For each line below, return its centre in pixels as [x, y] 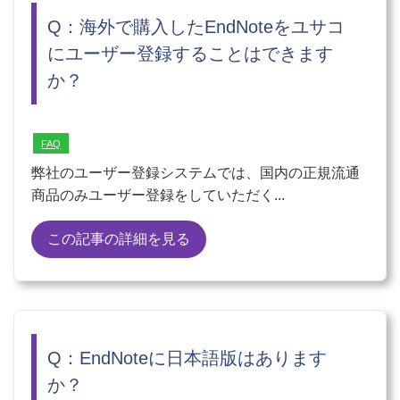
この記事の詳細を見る [119, 238]
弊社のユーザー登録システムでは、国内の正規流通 [196, 172]
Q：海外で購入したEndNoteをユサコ [196, 26]
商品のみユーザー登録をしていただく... [158, 195]
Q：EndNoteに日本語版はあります [187, 358]
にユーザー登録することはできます [191, 53]
